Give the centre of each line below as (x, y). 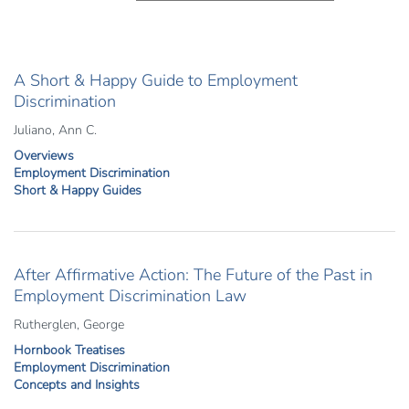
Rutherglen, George (69, 325)
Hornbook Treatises (69, 350)
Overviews (44, 156)
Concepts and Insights (77, 385)
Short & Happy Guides (78, 190)
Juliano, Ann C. (55, 130)
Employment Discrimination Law (130, 296)
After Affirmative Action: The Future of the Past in (193, 275)
